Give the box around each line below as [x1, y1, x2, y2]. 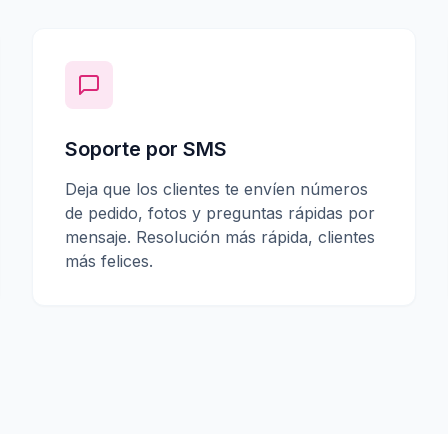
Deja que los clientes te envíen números [65, 179, 368, 199]
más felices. [65, 251, 153, 271]
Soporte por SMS [65, 137, 227, 161]
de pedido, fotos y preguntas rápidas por [65, 203, 375, 223]
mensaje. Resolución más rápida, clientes [65, 227, 375, 247]
